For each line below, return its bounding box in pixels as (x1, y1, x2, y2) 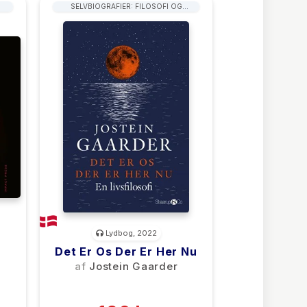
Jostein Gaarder (89, 260, 178, 273)
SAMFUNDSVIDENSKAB (85, 12, 167, 21)
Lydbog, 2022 (103, 228, 157, 238)
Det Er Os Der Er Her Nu (55, 245, 197, 258)
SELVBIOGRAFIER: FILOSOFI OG (70, 2, 182, 11)
